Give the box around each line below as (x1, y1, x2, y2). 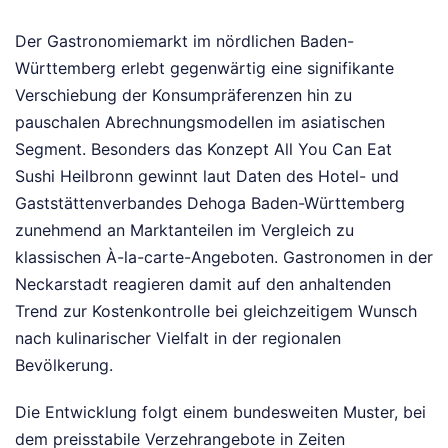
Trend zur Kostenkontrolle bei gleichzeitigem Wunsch (15, 301, 417, 322)
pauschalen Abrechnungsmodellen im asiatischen (15, 112, 385, 133)
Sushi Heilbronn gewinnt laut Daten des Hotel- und (15, 166, 399, 187)
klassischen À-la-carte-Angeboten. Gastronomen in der (15, 247, 433, 268)
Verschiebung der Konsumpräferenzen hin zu (15, 85, 352, 106)
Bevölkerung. (15, 355, 113, 376)
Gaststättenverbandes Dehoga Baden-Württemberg (15, 193, 405, 214)
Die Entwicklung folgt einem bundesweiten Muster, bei (15, 402, 426, 423)
